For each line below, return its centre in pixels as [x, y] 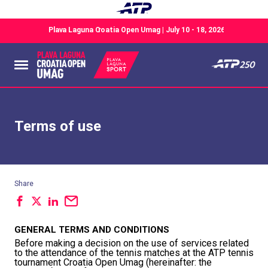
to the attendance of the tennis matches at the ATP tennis [134, 253]
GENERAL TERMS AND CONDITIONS [92, 229]
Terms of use [58, 126]
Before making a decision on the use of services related [132, 243]
